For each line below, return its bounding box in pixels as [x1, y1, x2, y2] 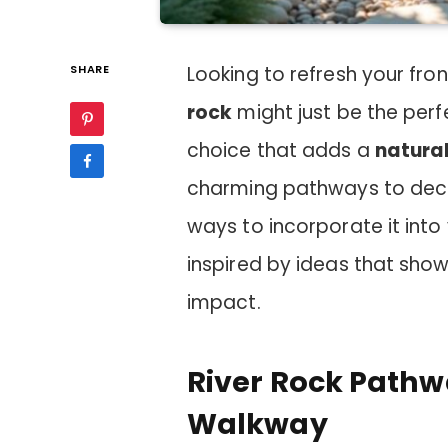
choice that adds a [186, 137, 375, 165]
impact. [186, 289, 261, 317]
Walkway [186, 403, 328, 444]
